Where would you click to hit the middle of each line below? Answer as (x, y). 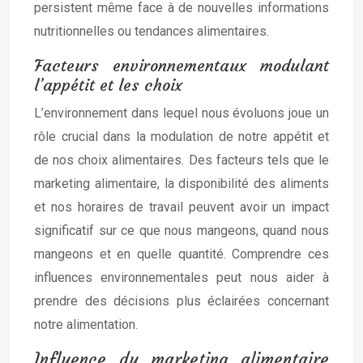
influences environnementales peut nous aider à (181, 278)
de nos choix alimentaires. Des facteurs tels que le (181, 160)
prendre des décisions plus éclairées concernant (181, 301)
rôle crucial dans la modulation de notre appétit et (181, 137)
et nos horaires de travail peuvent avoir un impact (181, 207)
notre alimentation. (86, 325)
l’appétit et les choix (108, 85)
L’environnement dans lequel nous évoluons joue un (181, 113)
